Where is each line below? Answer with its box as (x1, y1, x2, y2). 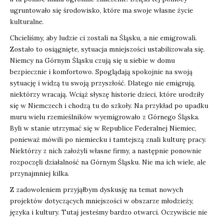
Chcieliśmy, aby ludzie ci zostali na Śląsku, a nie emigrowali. (10, 33, 197, 43)
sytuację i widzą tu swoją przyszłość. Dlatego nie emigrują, (10, 79, 195, 88)
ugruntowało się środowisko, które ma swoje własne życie (10, 6, 193, 15)
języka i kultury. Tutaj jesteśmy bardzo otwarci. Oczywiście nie (10, 208, 207, 217)
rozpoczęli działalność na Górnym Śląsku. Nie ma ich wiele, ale (10, 158, 206, 167)
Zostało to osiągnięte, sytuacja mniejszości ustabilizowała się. (10, 45, 205, 54)
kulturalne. (10, 17, 44, 27)
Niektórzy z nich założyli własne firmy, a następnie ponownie (10, 146, 201, 156)
